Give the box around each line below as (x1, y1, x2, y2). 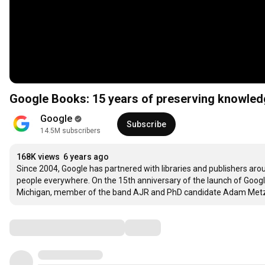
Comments (9, 220, 68, 235)
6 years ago (63, 152, 109, 162)
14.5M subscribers (40, 127, 101, 135)
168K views (17, 152, 60, 162)
